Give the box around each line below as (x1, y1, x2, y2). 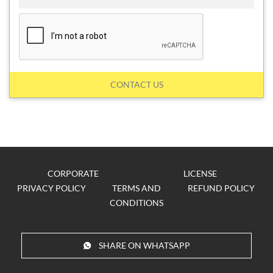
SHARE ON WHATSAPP (98, 240, 190, 250)
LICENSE (183, 168, 217, 179)
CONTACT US (110, 79, 163, 90)
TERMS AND (112, 183, 161, 193)
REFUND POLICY (188, 183, 255, 193)
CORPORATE (47, 168, 99, 179)
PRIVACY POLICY (17, 183, 87, 193)
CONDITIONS (109, 197, 163, 208)
